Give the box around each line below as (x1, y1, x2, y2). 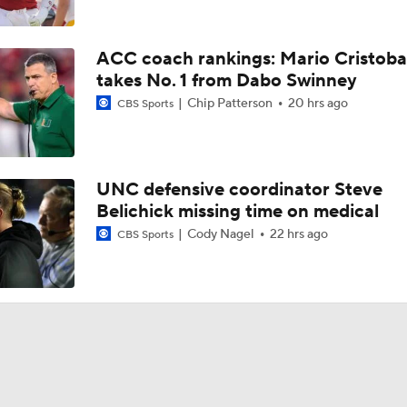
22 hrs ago (269, 226, 328, 243)
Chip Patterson (184, 95, 275, 112)
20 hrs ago (287, 95, 348, 112)
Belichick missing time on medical (95, 200, 379, 223)
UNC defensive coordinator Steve (95, 178, 382, 202)
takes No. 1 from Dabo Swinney (95, 69, 357, 93)
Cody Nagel (184, 226, 257, 243)
